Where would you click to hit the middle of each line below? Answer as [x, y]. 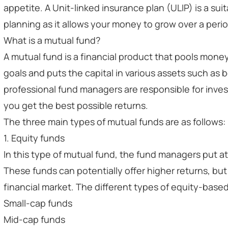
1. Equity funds [34, 138]
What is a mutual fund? [52, 40]
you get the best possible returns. [76, 105]
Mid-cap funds [34, 219]
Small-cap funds [38, 203]
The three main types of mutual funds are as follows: [115, 122]
